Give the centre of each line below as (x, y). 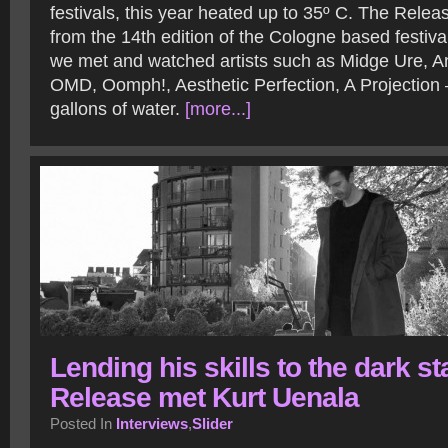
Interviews (152, 423)
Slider (212, 423)
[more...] (218, 109)
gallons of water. (117, 109)
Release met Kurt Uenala (204, 397)
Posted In (83, 423)
